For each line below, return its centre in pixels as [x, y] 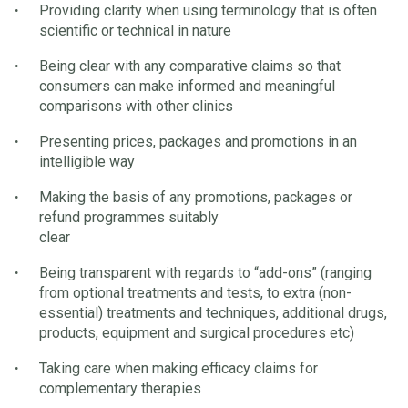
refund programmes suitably [129, 218]
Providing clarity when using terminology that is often [208, 11]
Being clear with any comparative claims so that [190, 66]
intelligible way [87, 162]
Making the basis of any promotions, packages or [196, 198]
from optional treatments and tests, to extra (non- [195, 293]
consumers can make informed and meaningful [187, 87]
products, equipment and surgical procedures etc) [197, 333]
